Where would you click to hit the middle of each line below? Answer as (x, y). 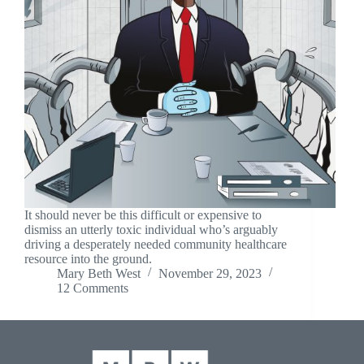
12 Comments (93, 288)
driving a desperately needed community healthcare (156, 244)
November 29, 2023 (210, 273)
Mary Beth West (99, 273)
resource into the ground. (88, 258)
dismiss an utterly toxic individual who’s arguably (151, 229)
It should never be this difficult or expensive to (143, 214)
